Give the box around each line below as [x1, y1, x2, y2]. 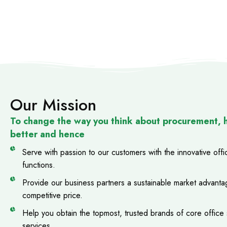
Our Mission [10, 93, 96, 117]
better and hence [10, 128, 85, 141]
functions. [22, 159, 55, 171]
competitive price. [22, 190, 83, 202]
